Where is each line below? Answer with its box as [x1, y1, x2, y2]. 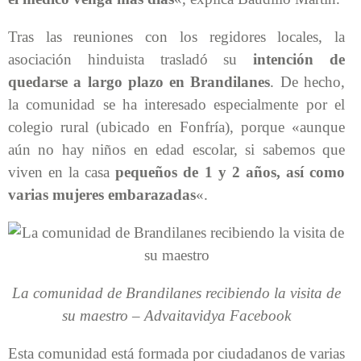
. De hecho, [270, 73, 346, 90]
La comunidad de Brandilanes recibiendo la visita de [12, 284, 341, 301]
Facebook [230, 306, 291, 324]
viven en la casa [8, 163, 116, 180]
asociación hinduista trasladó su [8, 50, 254, 68]
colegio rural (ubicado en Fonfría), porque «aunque [8, 118, 345, 135]
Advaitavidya [144, 306, 226, 324]
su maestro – [62, 306, 140, 324]
